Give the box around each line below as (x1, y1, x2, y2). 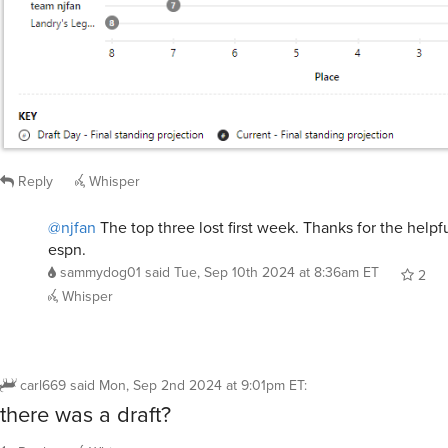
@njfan (48, 216, 96, 239)
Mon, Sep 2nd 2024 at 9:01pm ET (99, 375, 304, 396)
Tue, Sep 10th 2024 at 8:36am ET (174, 262, 379, 283)
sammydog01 (60, 262, 141, 283)
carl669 (20, 375, 66, 396)
